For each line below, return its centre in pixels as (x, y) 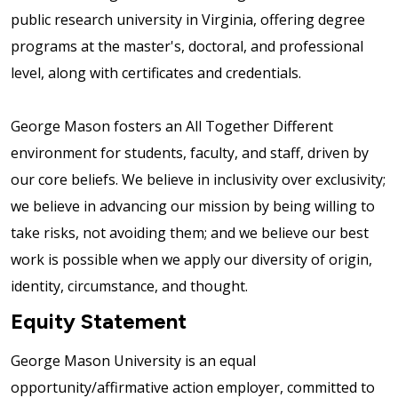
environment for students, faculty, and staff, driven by (190, 152)
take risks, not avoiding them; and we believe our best (190, 232)
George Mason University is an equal (133, 360)
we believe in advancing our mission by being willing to (193, 206)
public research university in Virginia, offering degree (188, 19)
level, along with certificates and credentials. (156, 72)
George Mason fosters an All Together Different (172, 126)
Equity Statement (99, 321)
